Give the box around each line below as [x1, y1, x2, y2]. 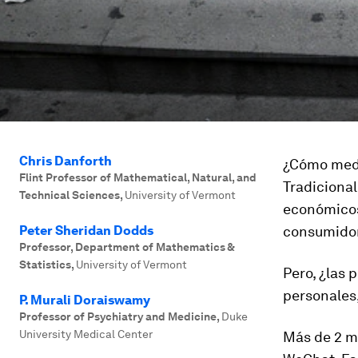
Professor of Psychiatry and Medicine [19, 310, 217, 323]
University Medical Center [19, 328, 153, 340]
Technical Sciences [19, 189, 120, 201]
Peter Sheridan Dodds [19, 223, 153, 238]
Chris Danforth [19, 153, 112, 169]
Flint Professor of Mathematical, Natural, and [19, 171, 257, 184]
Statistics [19, 258, 71, 271]
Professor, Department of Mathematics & [19, 241, 234, 253]
